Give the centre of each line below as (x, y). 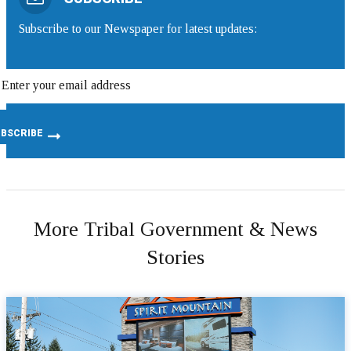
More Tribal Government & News (175, 229)
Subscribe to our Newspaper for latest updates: (138, 29)
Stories (175, 257)
